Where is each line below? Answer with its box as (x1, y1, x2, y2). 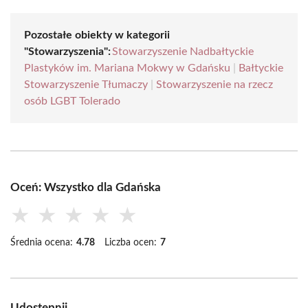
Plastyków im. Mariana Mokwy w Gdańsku (24, 63, 230, 74)
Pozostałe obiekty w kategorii (24, 30, 170, 41)
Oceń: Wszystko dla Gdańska (10, 181, 161, 193)
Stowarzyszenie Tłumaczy (24, 79, 148, 90)
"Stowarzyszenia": (24, 46, 111, 57)
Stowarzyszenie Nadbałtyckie (112, 46, 254, 57)
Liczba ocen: (104, 238, 157, 247)
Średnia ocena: (10, 238, 73, 247)
